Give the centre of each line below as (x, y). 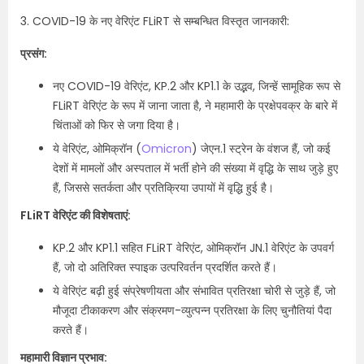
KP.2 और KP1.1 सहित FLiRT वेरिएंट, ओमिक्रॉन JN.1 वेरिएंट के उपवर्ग (193, 248)
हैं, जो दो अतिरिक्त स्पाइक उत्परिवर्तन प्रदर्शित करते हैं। (165, 267)
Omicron (167, 149)
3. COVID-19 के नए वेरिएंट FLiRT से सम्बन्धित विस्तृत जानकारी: (155, 21)
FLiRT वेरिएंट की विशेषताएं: (76, 215)
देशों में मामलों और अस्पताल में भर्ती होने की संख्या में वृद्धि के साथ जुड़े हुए (195, 168)
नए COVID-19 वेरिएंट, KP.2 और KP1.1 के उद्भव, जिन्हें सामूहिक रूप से (197, 86)
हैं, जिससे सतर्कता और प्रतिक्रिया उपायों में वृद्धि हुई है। (163, 188)
